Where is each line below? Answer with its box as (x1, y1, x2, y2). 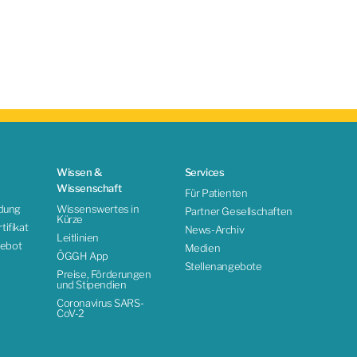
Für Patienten (184, 186, 248, 199)
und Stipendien (57, 277, 127, 291)
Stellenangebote (184, 259, 262, 273)
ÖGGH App (57, 249, 108, 262)
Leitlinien (57, 230, 100, 244)
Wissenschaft (57, 181, 122, 194)
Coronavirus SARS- (57, 296, 144, 309)
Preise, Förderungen (57, 267, 151, 280)
